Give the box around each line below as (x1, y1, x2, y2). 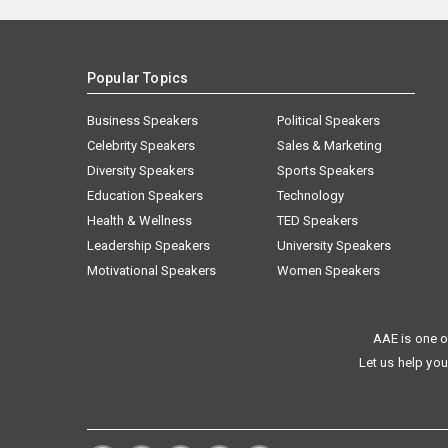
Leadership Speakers (87, 237, 210, 253)
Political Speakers (277, 112, 380, 128)
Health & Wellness (87, 212, 192, 228)
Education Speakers (87, 187, 203, 203)
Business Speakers (87, 112, 198, 128)
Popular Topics (87, 69, 189, 86)
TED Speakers (277, 212, 358, 228)
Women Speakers (277, 262, 380, 278)
